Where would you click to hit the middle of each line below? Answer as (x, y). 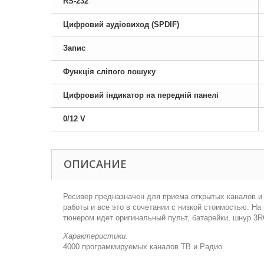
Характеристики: (95, 236)
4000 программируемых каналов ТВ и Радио (143, 247)
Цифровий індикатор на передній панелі (141, 95)
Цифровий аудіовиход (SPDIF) (121, 24)
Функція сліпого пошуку (109, 72)
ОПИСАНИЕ (95, 164)
